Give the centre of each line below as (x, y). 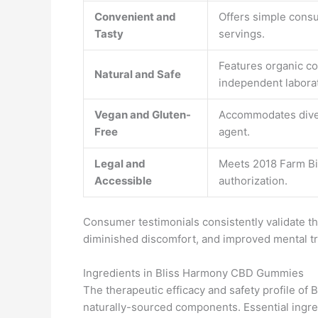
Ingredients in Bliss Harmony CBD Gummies (193, 273)
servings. (242, 34)
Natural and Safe (138, 74)
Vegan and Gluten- (143, 115)
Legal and (120, 164)
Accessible (123, 181)
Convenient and (135, 17)
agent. (234, 132)
